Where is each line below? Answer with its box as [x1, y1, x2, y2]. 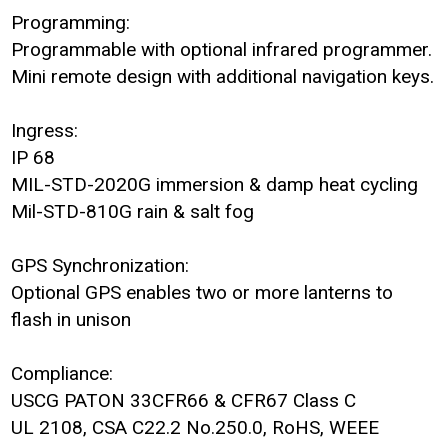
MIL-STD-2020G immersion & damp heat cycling [11, 173, 419, 196]
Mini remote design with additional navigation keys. [11, 65, 435, 88]
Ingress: [11, 119, 79, 142]
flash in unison [11, 308, 132, 331]
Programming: [11, 11, 131, 34]
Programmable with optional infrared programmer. [11, 38, 433, 61]
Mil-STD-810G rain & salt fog [11, 200, 255, 223]
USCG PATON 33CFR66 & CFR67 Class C [11, 389, 357, 412]
